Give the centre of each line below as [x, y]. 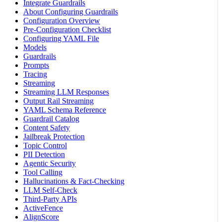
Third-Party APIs [50, 199]
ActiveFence [43, 208]
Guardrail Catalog [51, 119]
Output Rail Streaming [58, 101]
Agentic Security [50, 164]
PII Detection [44, 155]
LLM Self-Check [50, 190]
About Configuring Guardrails [71, 12]
